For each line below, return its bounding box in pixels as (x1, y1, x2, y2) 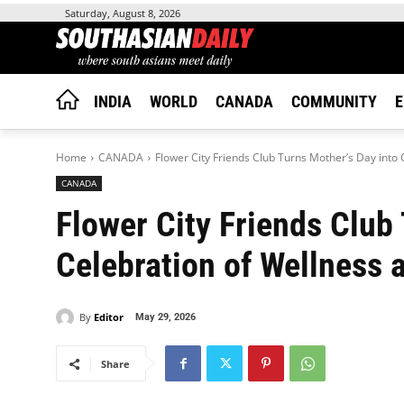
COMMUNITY (291, 92, 377, 111)
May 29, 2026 (135, 311, 196, 324)
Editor (94, 309, 124, 324)
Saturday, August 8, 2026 (65, 6, 180, 21)
